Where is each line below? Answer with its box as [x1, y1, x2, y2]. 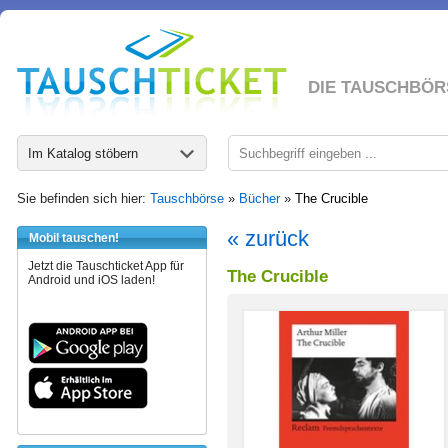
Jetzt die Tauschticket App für [28, 259, 184, 273]
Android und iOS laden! [28, 273, 155, 287]
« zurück [227, 226, 309, 251]
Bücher [239, 191, 280, 206]
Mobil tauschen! [29, 231, 119, 245]
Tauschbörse [150, 191, 224, 206]
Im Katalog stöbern [28, 146, 138, 161]
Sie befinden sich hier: [17, 191, 150, 206]
